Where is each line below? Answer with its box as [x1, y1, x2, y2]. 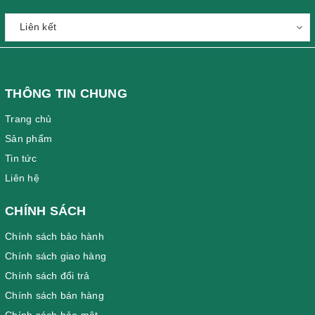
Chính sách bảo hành [5, 230, 104, 242]
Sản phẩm [5, 132, 52, 144]
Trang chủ [5, 112, 52, 124]
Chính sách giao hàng [5, 250, 106, 262]
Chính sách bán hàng [5, 289, 104, 301]
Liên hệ [5, 172, 39, 184]
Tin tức [5, 152, 37, 164]
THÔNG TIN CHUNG [5, 86, 127, 101]
